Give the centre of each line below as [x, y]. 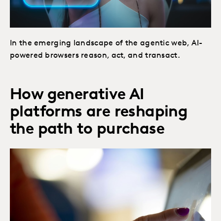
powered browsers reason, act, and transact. [95, 56]
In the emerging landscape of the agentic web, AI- [106, 44]
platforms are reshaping [99, 113]
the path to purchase [87, 130]
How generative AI [77, 95]
